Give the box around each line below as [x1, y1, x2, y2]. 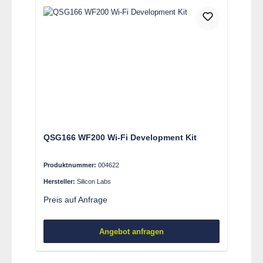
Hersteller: [43, 177, 77, 185]
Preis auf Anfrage [43, 195, 107, 205]
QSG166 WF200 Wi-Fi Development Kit [43, 133, 197, 143]
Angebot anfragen [99, 227, 164, 236]
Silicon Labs [76, 177, 111, 185]
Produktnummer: [43, 161, 98, 168]
